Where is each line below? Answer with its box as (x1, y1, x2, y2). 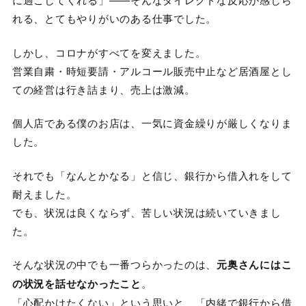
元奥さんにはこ (217, 257, 292, 273)
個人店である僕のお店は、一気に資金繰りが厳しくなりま (12, 115, 292, 130)
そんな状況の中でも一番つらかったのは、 (12, 257, 217, 272)
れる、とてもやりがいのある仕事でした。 (12, 11, 217, 26)
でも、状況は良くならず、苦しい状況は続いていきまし (12, 204, 281, 219)
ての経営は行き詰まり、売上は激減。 (12, 81, 195, 96)
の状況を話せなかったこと (12, 276, 141, 292)
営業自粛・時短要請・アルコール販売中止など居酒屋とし (12, 63, 292, 78)
